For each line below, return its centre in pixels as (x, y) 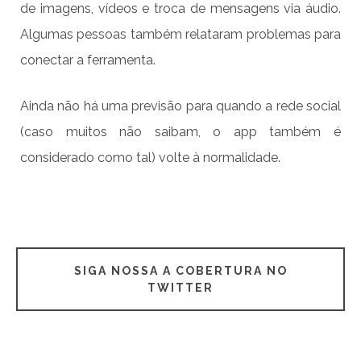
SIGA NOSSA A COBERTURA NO (180, 270)
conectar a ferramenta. (88, 60)
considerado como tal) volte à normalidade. (150, 158)
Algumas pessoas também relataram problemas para (180, 35)
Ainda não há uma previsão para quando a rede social (180, 106)
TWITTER (180, 287)
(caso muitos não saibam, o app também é (180, 132)
